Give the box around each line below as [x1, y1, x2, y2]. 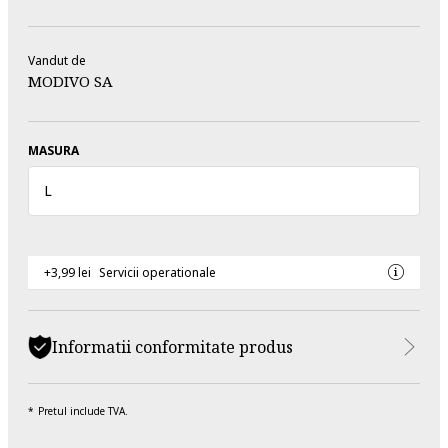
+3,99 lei [44, 263, 91, 281]
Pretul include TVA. [38, 403, 128, 418]
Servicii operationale [99, 263, 216, 281]
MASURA [28, 141, 79, 159]
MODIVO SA [28, 70, 113, 91]
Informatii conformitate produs [52, 335, 293, 358]
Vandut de [28, 51, 86, 69]
